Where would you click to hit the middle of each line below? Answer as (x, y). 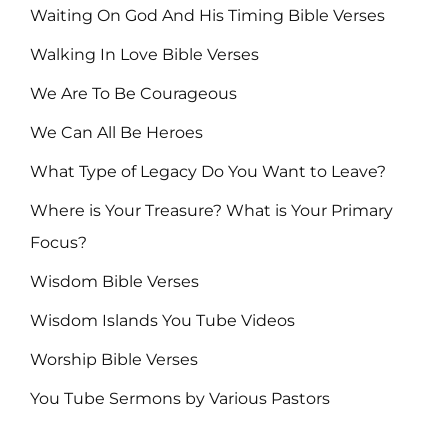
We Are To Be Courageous (133, 94)
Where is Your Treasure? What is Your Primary (211, 211)
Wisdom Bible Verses (114, 282)
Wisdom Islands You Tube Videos (162, 321)
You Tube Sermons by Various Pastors (180, 399)
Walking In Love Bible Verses (144, 55)
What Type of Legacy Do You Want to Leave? (208, 172)
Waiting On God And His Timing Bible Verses (207, 16)
